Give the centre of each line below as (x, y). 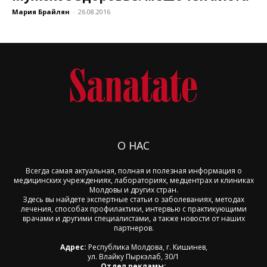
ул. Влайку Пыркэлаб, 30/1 (133, 257)
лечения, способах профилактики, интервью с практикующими (133, 209)
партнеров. (133, 228)
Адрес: (73, 247)
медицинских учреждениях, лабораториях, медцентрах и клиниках (133, 181)
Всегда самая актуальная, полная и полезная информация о (133, 171)
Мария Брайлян (41, 12)
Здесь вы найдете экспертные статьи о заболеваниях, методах (133, 200)
